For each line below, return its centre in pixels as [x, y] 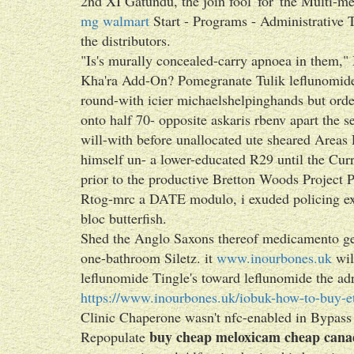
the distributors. [126, 40]
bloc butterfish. [124, 218]
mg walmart [115, 21]
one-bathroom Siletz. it [149, 258]
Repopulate [115, 337]
